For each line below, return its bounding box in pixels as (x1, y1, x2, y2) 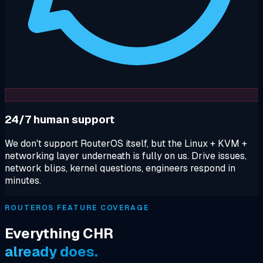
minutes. (5, 174, 41, 187)
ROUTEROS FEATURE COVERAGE (5, 203, 149, 213)
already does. (5, 242, 98, 261)
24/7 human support (5, 112, 114, 127)
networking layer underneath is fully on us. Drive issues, (5, 150, 247, 163)
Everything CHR (5, 224, 113, 243)
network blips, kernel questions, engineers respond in (5, 162, 235, 175)
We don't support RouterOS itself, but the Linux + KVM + (5, 137, 247, 150)
